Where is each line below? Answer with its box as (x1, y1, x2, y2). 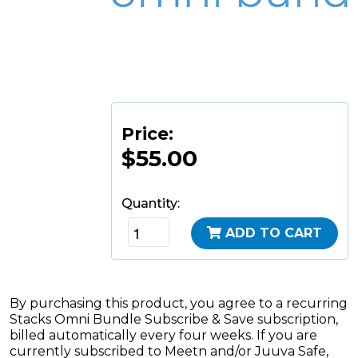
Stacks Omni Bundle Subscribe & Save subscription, (10, 312, 338, 328)
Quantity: (121, 196, 180, 212)
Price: (121, 123, 173, 145)
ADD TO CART (225, 225, 322, 241)
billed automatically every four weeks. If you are (10, 328, 317, 344)
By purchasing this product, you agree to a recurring (10, 296, 348, 312)
